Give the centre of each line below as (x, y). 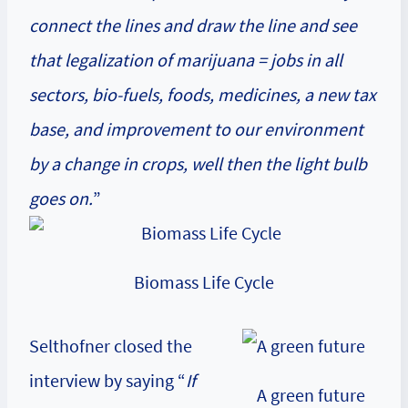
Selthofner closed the (111, 346)
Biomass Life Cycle (204, 282)
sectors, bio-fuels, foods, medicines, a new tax (203, 95)
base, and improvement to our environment (196, 129)
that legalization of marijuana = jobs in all (186, 60)
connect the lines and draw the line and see (193, 25)
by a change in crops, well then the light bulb (198, 164)
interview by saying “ (107, 381)
